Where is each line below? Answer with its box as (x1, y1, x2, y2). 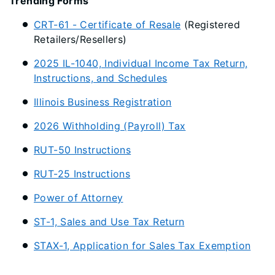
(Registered (180, 18, 240, 31)
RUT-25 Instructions (34, 167, 131, 180)
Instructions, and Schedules (34, 71, 168, 84)
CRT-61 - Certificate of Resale (34, 18, 181, 31)
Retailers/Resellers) (34, 33, 127, 45)
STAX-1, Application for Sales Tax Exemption (34, 239, 251, 252)
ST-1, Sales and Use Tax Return (34, 215, 185, 228)
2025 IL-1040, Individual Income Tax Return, (34, 56, 248, 69)
